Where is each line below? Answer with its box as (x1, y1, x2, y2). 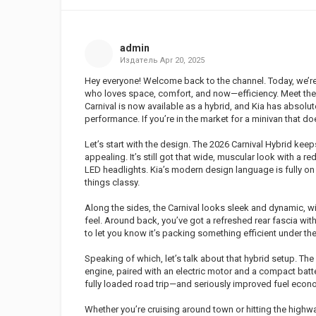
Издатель (119, 56, 160, 65)
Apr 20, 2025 (159, 56, 205, 65)
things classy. (85, 177, 140, 188)
